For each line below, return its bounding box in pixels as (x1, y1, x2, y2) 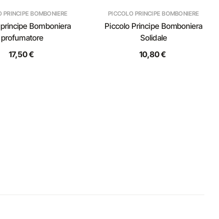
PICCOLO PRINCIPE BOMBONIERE (108, 10, 199, 17)
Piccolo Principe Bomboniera (105, 21, 203, 31)
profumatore (1, 33, 44, 43)
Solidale (140, 33, 167, 43)
